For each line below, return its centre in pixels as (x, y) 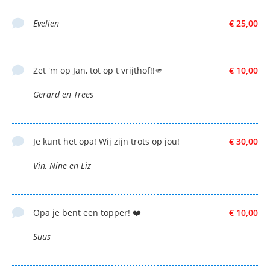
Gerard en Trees (63, 94)
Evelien (46, 23)
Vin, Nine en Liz (62, 165)
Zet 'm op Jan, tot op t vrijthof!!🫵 (98, 70)
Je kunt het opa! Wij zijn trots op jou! (106, 141)
